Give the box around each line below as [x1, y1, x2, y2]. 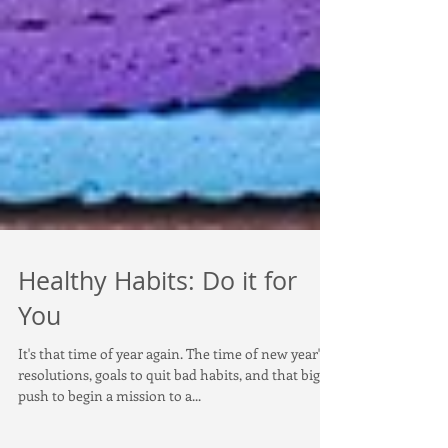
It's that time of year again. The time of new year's [18, 384, 186, 403]
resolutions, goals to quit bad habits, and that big [18, 405, 320, 424]
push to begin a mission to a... [18, 426, 201, 445]
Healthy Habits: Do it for [18, 304, 297, 337]
